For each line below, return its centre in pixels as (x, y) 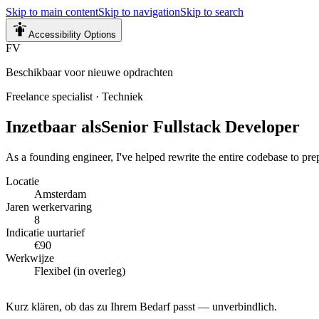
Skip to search (212, 12)
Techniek (122, 96)
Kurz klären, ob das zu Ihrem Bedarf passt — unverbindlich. (141, 306)
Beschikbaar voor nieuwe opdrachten (89, 72)
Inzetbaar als (53, 126)
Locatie (22, 181)
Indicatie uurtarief (45, 232)
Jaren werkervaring (49, 206)
